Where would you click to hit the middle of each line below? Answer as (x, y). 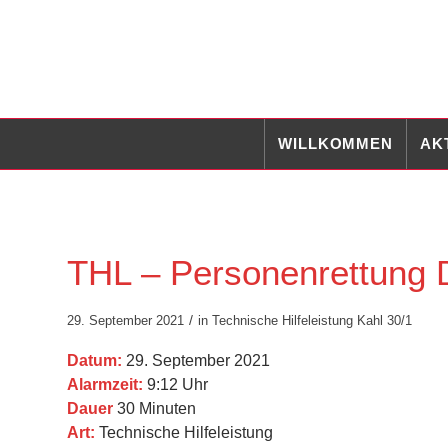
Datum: (94, 361)
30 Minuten (154, 409)
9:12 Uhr (175, 385)
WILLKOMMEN (336, 143)
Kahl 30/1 (384, 320)
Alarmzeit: (105, 385)
